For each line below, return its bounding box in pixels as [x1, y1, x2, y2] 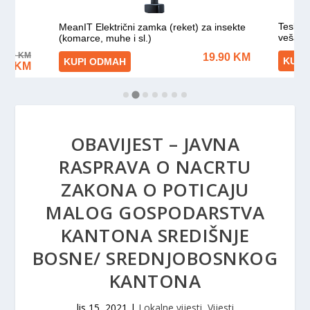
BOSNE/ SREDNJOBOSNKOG [32, 246, 278, 271]
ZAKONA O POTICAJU [61, 177, 249, 202]
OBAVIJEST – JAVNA [70, 131, 240, 156]
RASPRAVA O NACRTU [59, 154, 251, 179]
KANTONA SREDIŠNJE [60, 223, 250, 248]
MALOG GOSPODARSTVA [46, 200, 264, 225]
